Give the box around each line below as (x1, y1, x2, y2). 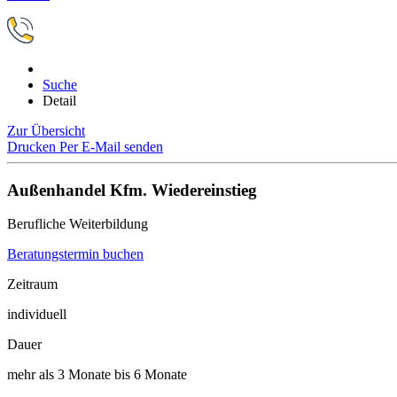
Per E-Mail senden (59, 139, 163, 154)
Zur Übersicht (7, 123, 85, 138)
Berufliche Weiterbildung (7, 216, 148, 232)
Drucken (7, 139, 59, 154)
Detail (43, 93, 76, 108)
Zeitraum (7, 276, 58, 292)
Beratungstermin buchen (7, 246, 144, 262)
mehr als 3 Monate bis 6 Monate (7, 367, 187, 383)
